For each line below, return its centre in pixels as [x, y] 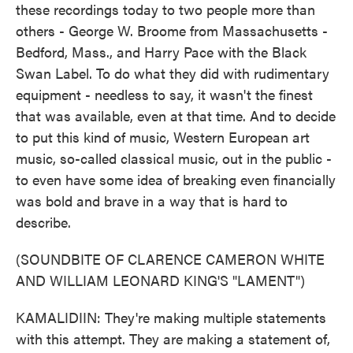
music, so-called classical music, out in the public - [174, 158]
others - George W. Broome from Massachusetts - [172, 30]
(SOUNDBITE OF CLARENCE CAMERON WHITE [170, 259]
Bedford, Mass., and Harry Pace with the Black [161, 52]
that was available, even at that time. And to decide [176, 115]
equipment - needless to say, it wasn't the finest [164, 94]
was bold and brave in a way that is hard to [152, 201]
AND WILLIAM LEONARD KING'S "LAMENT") [160, 280]
